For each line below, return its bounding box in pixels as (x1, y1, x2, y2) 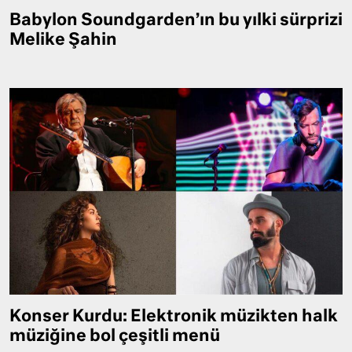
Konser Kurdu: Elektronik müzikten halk (9, 308, 338, 325)
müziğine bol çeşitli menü (9, 328, 220, 345)
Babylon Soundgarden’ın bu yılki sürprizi (9, 13, 343, 30)
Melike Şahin (9, 32, 117, 49)
